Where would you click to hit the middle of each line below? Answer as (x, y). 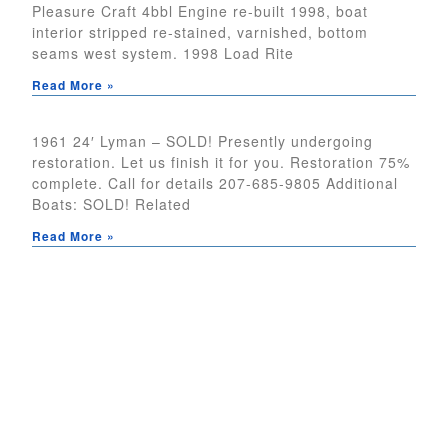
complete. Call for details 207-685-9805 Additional (215, 183)
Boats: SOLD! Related (111, 204)
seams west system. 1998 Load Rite (163, 53)
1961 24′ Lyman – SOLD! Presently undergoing (202, 141)
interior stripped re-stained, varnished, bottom (200, 32)
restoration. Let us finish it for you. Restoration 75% (221, 162)
